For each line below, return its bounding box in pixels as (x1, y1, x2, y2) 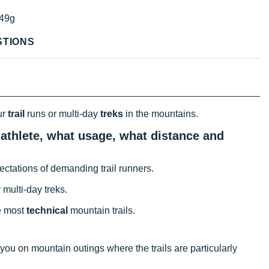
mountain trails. (68, 205, 138, 216)
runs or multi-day (25, 108, 100, 119)
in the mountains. (123, 108, 198, 119)
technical (26, 205, 68, 216)
